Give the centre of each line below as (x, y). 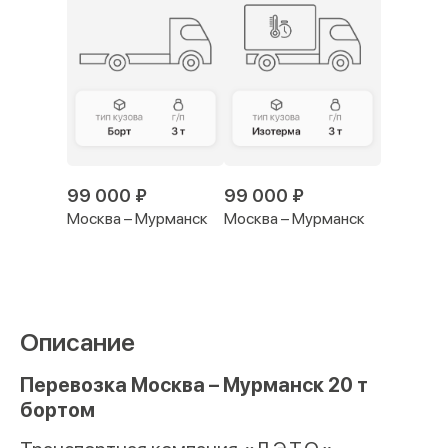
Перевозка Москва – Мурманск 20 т (194, 384)
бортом (57, 409)
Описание (77, 342)
